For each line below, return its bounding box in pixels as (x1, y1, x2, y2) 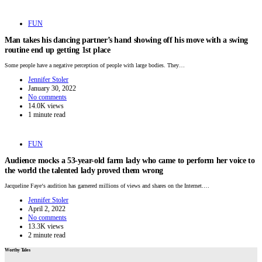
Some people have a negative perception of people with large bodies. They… (5, 61, 185, 68)
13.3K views (28, 222, 64, 230)
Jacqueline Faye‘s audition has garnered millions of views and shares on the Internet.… (5, 182, 209, 189)
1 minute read (28, 110, 65, 119)
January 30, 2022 (28, 84, 76, 92)
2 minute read (28, 230, 65, 239)
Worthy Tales (5, 247, 30, 253)
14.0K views (28, 101, 64, 110)
